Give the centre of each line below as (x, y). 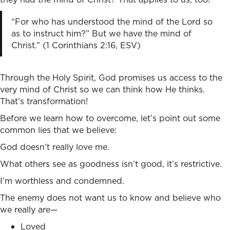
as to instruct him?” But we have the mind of (101, 33)
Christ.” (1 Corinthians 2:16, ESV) (76, 45)
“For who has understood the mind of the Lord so (112, 21)
